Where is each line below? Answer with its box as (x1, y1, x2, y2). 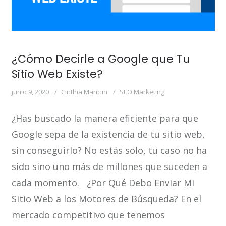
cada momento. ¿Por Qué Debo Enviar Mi (11, 177, 194, 189)
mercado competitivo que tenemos (11, 209, 165, 221)
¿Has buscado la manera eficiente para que (11, 112, 198, 125)
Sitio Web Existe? (11, 66, 103, 82)
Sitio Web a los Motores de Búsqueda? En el (11, 193, 201, 205)
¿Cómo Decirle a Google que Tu (11, 51, 190, 67)
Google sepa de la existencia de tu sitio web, (11, 128, 205, 141)
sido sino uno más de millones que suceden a (11, 160, 207, 173)
